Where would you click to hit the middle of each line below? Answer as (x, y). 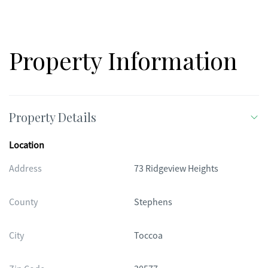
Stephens (153, 202)
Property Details (53, 117)
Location (27, 145)
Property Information (123, 60)
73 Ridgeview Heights (176, 169)
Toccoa (148, 236)
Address (25, 169)
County (23, 202)
